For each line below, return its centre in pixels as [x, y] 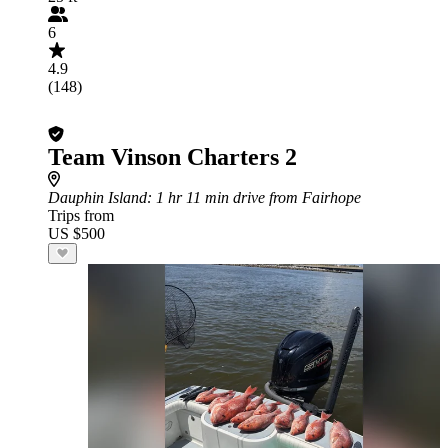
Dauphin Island [97, 197]
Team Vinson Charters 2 [172, 157]
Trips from [81, 215]
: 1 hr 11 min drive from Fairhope [254, 197]
